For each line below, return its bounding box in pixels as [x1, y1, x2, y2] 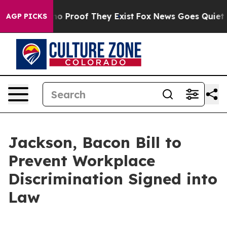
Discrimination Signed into [8, 169, 217, 188]
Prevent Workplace [8, 151, 155, 170]
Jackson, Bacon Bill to [8, 133, 181, 152]
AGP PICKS [6, 12, 47, 21]
